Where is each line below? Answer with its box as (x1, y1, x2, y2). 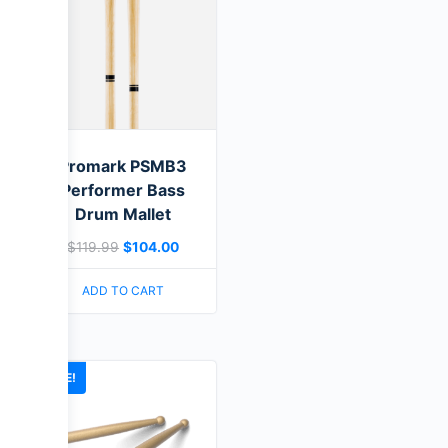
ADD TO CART (82, 282, 165, 298)
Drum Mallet (75, 203, 172, 224)
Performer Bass (61, 179, 186, 200)
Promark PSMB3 (59, 155, 188, 176)
